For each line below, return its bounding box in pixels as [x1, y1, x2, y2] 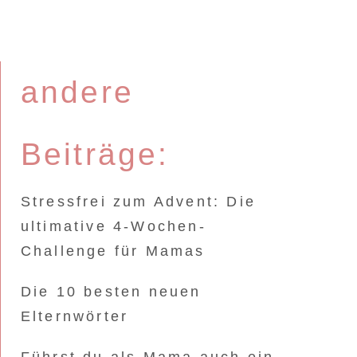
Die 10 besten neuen [20, 284, 202, 300]
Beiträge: [20, 137, 170, 171]
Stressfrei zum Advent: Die [20, 194, 256, 210]
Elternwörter [20, 308, 129, 324]
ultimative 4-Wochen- [20, 218, 206, 234]
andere [20, 75, 134, 109]
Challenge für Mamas [20, 243, 206, 259]
